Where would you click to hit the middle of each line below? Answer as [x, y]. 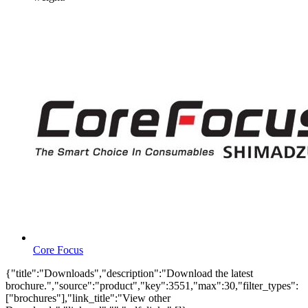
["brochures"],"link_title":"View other [88, 298]
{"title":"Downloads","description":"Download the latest [129, 273]
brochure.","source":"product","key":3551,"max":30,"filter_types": [152, 285]
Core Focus [58, 250]
